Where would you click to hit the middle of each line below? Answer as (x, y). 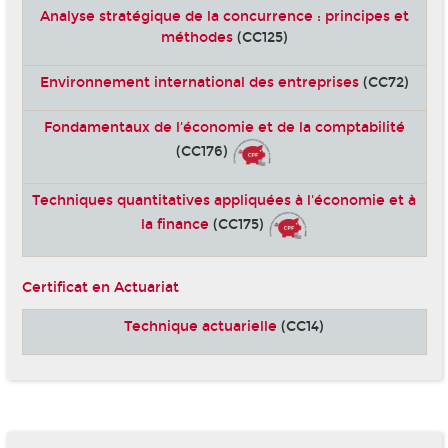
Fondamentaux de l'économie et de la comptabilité (224, 127)
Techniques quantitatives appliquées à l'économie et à (224, 200)
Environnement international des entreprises (199, 82)
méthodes (196, 37)
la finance (174, 224)
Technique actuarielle (200, 327)
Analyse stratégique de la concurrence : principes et (224, 16)
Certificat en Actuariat (100, 287)
